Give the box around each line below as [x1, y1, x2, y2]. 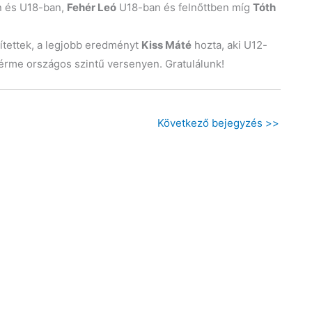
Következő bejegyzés [157, 116, 265, 130]
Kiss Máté [141, 38, 192, 52]
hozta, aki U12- [192, 38, 267, 52]
